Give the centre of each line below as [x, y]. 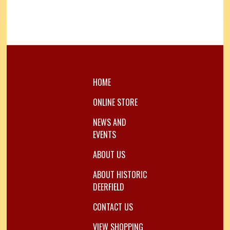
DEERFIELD [108, 187]
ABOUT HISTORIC [120, 174]
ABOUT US [109, 154]
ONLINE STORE [115, 102]
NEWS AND [109, 122]
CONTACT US [113, 207]
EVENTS [104, 134]
